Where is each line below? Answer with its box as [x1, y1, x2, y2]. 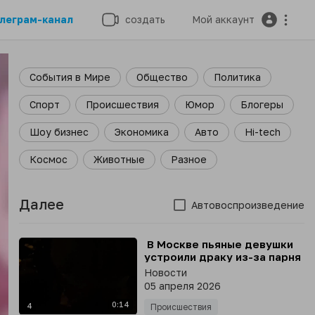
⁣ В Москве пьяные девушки [143, 238, 293, 250]
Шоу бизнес [29, 126, 89, 138]
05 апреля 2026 [143, 280, 221, 292]
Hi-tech [244, 126, 281, 138]
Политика [213, 71, 261, 83]
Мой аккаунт [186, 13, 260, 25]
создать [120, 13, 165, 25]
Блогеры [240, 98, 283, 110]
